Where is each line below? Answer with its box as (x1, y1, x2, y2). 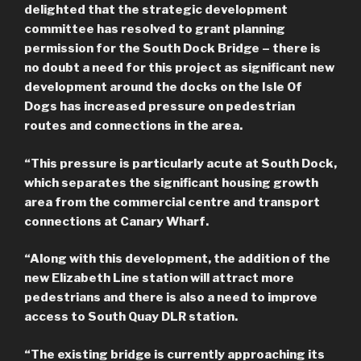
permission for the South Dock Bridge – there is (24, 41, 321, 56)
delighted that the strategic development (24, 2, 288, 18)
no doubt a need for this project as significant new (24, 60, 334, 76)
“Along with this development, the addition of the (24, 251, 330, 267)
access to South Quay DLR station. (24, 309, 240, 325)
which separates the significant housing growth (24, 175, 318, 190)
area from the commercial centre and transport (24, 194, 320, 210)
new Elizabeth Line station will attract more (24, 271, 294, 286)
